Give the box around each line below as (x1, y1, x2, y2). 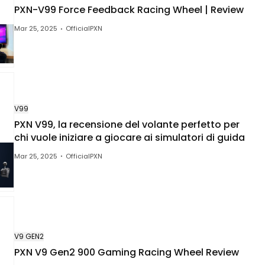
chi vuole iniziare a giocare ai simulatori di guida (14, 130, 245, 144)
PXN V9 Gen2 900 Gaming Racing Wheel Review (14, 245, 239, 259)
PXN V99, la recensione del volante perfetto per (14, 117, 240, 131)
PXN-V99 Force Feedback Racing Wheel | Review (14, 3, 244, 17)
